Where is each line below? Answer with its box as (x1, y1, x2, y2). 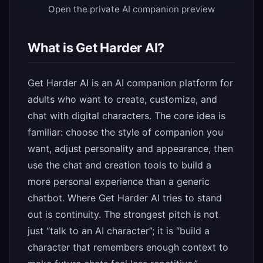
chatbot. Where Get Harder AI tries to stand (28, 192, 222, 204)
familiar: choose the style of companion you (28, 126, 223, 139)
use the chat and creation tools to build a (28, 159, 211, 171)
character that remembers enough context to (28, 241, 228, 254)
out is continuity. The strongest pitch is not (28, 208, 218, 221)
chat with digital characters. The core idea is (28, 110, 225, 122)
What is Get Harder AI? (28, 40, 165, 56)
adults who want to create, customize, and (28, 93, 217, 106)
